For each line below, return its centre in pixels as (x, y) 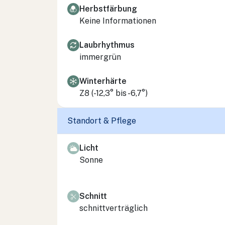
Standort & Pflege (102, 121)
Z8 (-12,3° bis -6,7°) (114, 93)
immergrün (100, 57)
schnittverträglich (114, 208)
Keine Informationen (118, 21)
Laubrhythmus (107, 45)
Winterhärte (103, 81)
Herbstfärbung (108, 9)
